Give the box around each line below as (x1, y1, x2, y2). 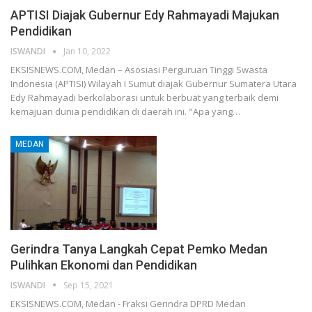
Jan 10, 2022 (63, 45, 111, 58)
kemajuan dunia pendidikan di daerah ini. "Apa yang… (10, 105, 240, 118)
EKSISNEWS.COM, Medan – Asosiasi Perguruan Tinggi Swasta (10, 63, 267, 77)
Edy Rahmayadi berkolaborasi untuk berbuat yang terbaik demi (10, 91, 279, 104)
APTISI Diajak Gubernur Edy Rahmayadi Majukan (10, 8, 279, 23)
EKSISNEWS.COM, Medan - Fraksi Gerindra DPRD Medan (10, 297, 246, 310)
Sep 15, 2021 (63, 279, 114, 291)
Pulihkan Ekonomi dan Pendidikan (10, 257, 197, 272)
